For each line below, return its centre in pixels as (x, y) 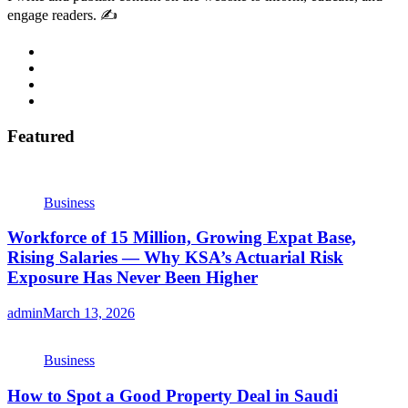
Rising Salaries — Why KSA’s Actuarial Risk (175, 258)
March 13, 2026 (89, 313)
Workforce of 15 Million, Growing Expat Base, (182, 238)
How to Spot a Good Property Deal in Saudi (173, 395)
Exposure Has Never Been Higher (133, 278)
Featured (41, 136)
